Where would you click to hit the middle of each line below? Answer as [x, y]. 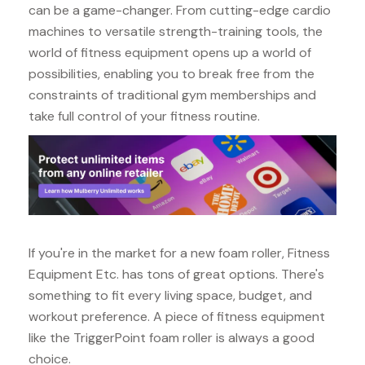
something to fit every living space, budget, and [170, 295]
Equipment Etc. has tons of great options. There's [176, 274]
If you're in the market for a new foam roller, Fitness [179, 253]
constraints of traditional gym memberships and [172, 95]
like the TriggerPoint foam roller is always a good [172, 337]
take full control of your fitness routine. [144, 117]
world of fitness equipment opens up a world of [170, 53]
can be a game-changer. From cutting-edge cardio [180, 11]
